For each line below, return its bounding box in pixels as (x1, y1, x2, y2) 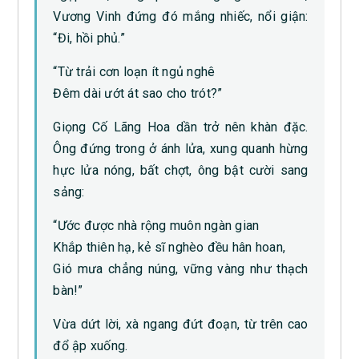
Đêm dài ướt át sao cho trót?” (53, 85, 223, 101)
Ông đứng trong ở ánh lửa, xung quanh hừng (53, 140, 309, 156)
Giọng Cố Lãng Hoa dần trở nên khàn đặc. (53, 119, 309, 135)
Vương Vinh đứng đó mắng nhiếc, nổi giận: (53, 8, 309, 24)
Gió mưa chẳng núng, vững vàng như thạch (53, 260, 309, 276)
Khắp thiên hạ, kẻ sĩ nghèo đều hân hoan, (53, 239, 285, 255)
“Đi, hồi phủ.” (53, 30, 125, 46)
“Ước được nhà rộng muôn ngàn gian (53, 217, 260, 233)
